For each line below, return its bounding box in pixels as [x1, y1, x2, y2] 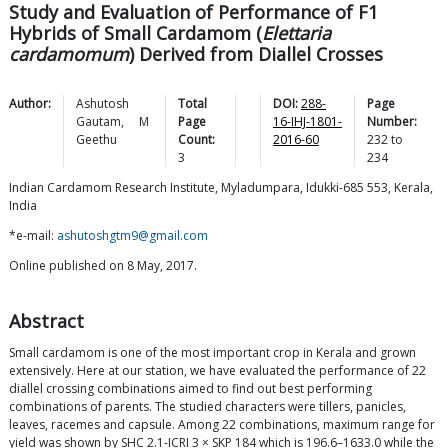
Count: [177, 131, 215, 149]
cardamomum [9, 42, 129, 67]
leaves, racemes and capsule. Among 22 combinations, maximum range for [9, 416, 435, 434]
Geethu [76, 131, 117, 149]
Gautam [76, 113, 121, 131]
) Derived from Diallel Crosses [129, 42, 383, 67]
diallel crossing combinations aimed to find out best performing [9, 380, 372, 398]
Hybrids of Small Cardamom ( [9, 21, 262, 46]
